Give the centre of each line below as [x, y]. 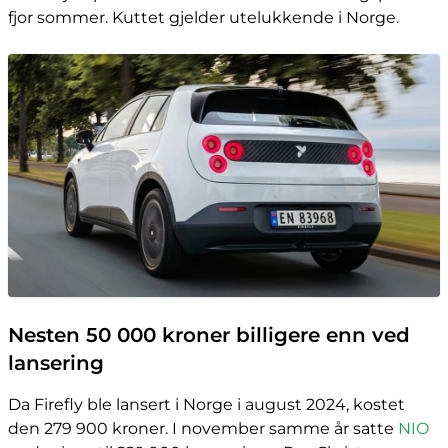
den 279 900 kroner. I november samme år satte [203, 428]
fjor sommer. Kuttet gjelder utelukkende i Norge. [203, 17]
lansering [56, 363]
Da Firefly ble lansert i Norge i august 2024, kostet [206, 404]
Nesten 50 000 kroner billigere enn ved [209, 335]
